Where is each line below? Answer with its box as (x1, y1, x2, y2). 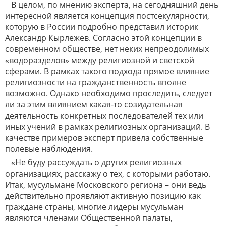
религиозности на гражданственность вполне (5, 77, 186, 88)
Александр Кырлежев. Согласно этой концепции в (5, 32, 202, 44)
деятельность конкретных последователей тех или (5, 110, 203, 122)
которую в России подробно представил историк (5, 21, 198, 33)
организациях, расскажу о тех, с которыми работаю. (5, 168, 210, 180)
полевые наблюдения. (5, 143, 93, 155)
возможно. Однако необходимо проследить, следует (5, 88, 212, 99)
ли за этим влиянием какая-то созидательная (5, 99, 183, 110)
